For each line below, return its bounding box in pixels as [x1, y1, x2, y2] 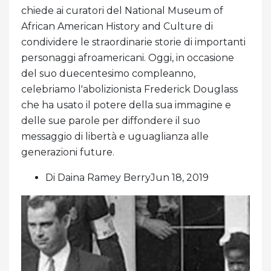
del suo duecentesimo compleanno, [21, 67, 195, 79]
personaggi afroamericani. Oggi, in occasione [21, 51, 234, 64]
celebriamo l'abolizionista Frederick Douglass [21, 83, 238, 95]
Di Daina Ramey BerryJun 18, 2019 [45, 171, 209, 183]
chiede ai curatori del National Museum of [21, 4, 223, 16]
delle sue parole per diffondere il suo [21, 114, 200, 126]
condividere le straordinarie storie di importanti [21, 36, 246, 48]
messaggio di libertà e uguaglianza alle [21, 130, 209, 142]
